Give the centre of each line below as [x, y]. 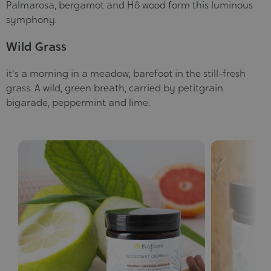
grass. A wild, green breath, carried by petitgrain [115, 88]
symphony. [31, 19]
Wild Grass [36, 46]
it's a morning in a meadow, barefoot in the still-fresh [126, 73]
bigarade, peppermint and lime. [78, 102]
